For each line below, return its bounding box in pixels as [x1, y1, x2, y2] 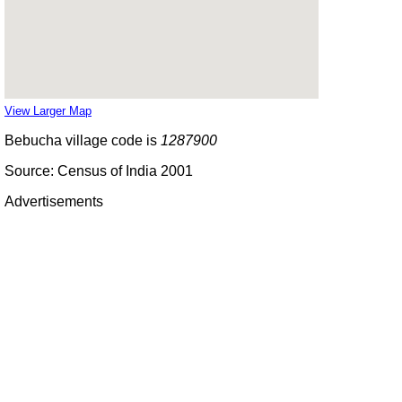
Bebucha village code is [4, 132, 161, 148]
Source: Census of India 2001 [4, 162, 193, 179]
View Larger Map [4, 103, 92, 118]
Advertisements [4, 193, 103, 209]
